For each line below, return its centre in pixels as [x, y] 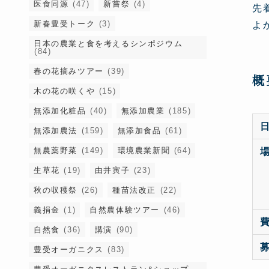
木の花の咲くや [65, 91]
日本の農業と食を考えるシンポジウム [108, 44]
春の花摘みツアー [69, 71]
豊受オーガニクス [69, 249]
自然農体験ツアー [125, 210]
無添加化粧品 [60, 111]
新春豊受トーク [65, 24]
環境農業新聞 [144, 150]
